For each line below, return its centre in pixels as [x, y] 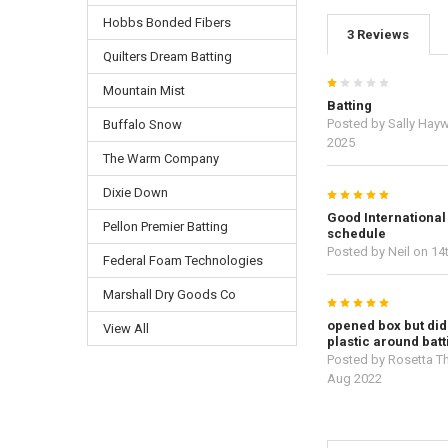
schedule [356, 233]
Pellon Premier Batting [165, 226]
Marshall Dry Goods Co [169, 294]
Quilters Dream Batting [167, 56]
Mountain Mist [143, 90]
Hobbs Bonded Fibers [166, 22]
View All [125, 328]
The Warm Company [160, 158]
